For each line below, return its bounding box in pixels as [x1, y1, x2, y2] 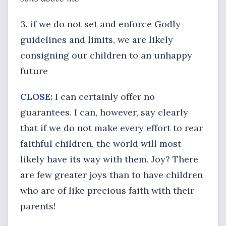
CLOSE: [20, 91, 55, 102]
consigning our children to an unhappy [20, 49, 192, 61]
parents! [20, 200, 55, 212]
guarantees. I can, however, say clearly [20, 106, 188, 118]
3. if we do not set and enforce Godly [20, 18, 181, 30]
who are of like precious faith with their [20, 185, 194, 196]
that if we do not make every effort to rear [20, 122, 203, 134]
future [20, 65, 48, 77]
